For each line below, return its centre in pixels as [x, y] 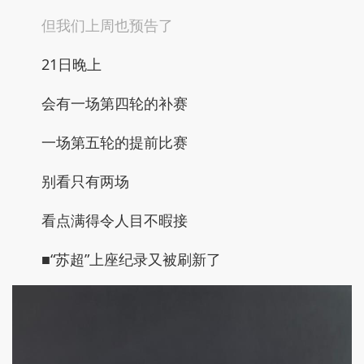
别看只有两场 [85, 181]
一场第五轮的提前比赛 [115, 142]
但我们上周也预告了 [107, 25]
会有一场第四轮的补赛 [115, 103]
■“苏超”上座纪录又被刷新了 [131, 259]
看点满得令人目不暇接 [115, 220]
